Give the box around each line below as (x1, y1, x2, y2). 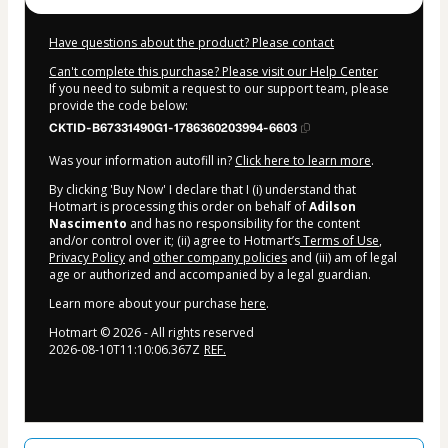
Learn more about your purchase (49, 294, 240, 312)
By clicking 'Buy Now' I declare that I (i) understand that (49, 180, 356, 198)
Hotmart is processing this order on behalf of (49, 197, 309, 215)
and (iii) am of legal (287, 248, 397, 266)
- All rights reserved (141, 323, 254, 341)
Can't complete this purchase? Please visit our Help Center (49, 62, 378, 80)
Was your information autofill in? (49, 151, 235, 169)
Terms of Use (300, 231, 379, 249)
